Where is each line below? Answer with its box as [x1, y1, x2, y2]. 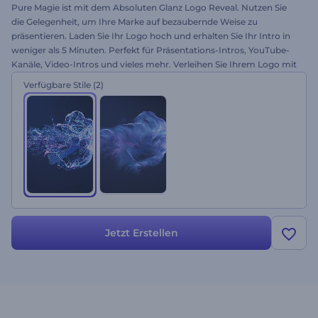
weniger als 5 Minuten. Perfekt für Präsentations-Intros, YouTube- [11, 45, 290, 55]
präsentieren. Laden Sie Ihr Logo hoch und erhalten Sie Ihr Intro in [11, 31, 290, 41]
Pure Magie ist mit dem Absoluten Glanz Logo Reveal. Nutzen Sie [11, 2, 287, 13]
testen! [11, 87, 40, 98]
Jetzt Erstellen [104, 226, 178, 239]
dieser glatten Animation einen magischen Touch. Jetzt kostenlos [11, 73, 289, 84]
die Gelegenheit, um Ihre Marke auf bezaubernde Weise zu [11, 16, 258, 27]
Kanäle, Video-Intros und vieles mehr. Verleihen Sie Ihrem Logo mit [11, 59, 297, 70]
